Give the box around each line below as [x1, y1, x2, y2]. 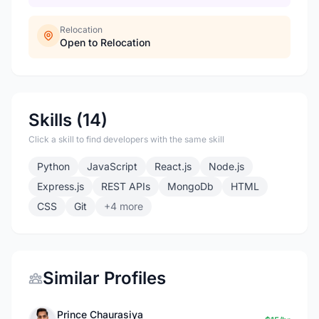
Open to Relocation [60, 36, 150, 48]
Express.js [37, 180, 84, 192]
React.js [155, 160, 192, 172]
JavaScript [87, 160, 137, 172]
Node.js [209, 160, 244, 172]
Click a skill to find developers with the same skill [28, 134, 224, 145]
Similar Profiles [43, 268, 166, 288]
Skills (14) [28, 110, 108, 130]
